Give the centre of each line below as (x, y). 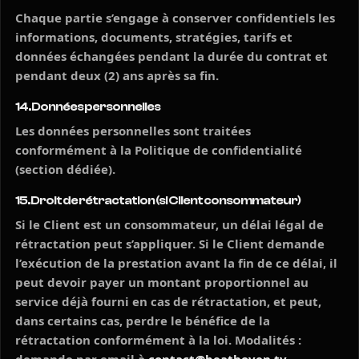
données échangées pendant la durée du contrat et (171, 56)
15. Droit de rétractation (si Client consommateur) (158, 200)
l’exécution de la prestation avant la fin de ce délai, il (176, 263)
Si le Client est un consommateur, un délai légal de (169, 224)
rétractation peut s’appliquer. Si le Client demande (170, 244)
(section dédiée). (65, 169)
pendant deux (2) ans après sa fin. (117, 75)
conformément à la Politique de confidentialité (159, 150)
